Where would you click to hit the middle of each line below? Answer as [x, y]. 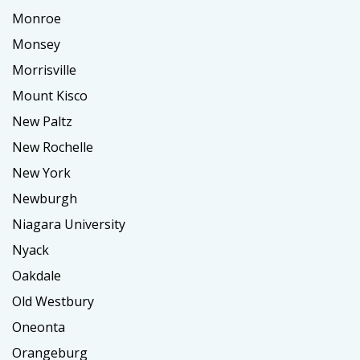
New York [41, 172]
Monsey [36, 44]
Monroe [37, 18]
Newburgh [45, 198]
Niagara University [69, 224]
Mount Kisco [50, 95]
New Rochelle [53, 147]
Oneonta [39, 327]
